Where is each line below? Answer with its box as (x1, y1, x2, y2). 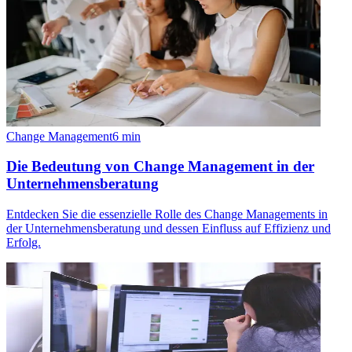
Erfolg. (6, 235, 41, 249)
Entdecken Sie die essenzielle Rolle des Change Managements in (6, 207, 328, 221)
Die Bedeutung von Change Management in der (6, 158, 314, 175)
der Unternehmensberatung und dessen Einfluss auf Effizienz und (6, 221, 331, 235)
